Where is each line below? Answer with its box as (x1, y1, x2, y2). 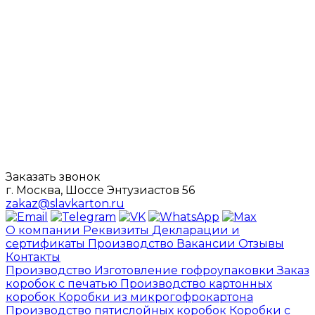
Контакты (6, 250, 60, 264)
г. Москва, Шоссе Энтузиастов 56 (6, 184, 195, 198)
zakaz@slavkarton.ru (6, 197, 124, 211)
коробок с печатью (6, 277, 120, 291)
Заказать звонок (6, 170, 101, 184)
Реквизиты (83, 224, 152, 238)
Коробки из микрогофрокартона (58, 290, 253, 304)
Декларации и (152, 224, 240, 238)
